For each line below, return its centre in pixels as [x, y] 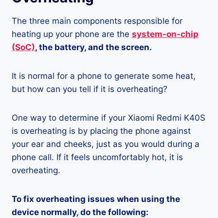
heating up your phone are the [72, 34]
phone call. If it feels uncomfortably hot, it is [97, 157]
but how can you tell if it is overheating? [90, 89]
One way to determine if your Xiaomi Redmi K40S [109, 118]
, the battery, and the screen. [93, 47]
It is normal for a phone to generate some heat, [104, 76]
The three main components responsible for [97, 21]
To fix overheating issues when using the [96, 199]
